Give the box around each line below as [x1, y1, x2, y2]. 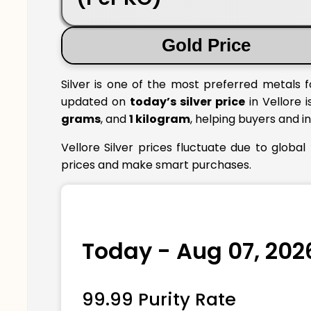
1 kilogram [129, 111, 190, 128]
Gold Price [162, 35, 251, 55]
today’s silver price [130, 94, 246, 110]
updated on [61, 94, 131, 110]
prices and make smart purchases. [61, 157, 251, 174]
